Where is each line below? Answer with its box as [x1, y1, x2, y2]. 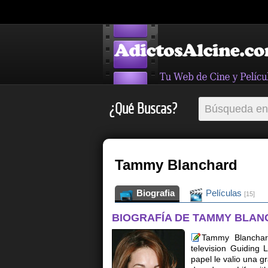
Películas [203, 187, 244, 198]
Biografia [134, 187, 175, 198]
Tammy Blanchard [115, 156, 237, 173]
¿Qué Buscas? [109, 100, 177, 118]
